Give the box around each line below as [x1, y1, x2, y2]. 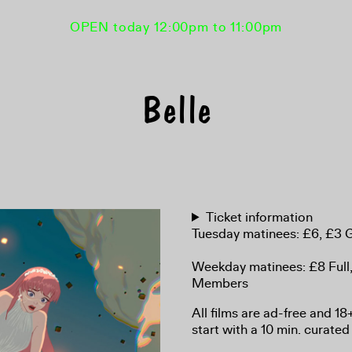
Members [192, 275, 248, 291]
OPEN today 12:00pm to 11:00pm [69, 19, 283, 35]
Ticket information [206, 209, 313, 225]
